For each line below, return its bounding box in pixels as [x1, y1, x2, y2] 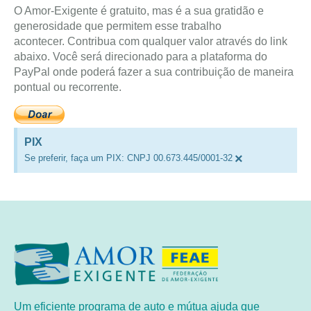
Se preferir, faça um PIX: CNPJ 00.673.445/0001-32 [24, 152, 233, 163]
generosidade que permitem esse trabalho [14, 20, 221, 33]
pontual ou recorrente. [14, 81, 121, 94]
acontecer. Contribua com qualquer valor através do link [14, 35, 287, 48]
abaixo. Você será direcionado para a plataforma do [14, 51, 267, 63]
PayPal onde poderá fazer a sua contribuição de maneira [14, 66, 294, 78]
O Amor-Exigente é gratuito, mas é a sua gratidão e [14, 5, 264, 17]
